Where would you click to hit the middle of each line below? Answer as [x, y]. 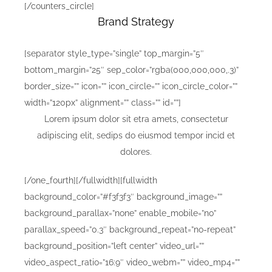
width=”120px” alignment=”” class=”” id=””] [103, 103]
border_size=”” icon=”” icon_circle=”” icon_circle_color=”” [131, 87]
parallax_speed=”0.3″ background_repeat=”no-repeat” [130, 230]
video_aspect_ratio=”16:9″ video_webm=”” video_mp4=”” [132, 263]
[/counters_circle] [59, 6]
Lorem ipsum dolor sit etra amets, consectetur [136, 119]
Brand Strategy [136, 22]
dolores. [136, 152]
